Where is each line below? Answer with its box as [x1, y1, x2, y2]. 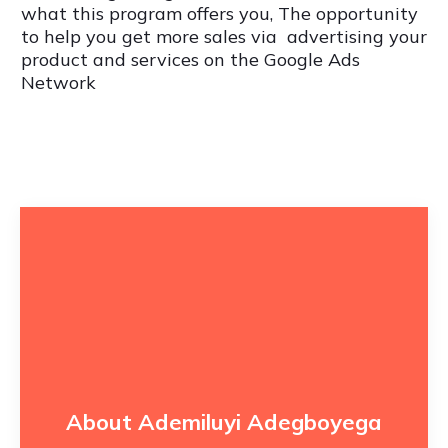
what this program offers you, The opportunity [21, 2, 418, 26]
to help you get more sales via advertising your [21, 25, 427, 49]
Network [21, 71, 96, 95]
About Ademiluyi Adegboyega [66, 408, 382, 437]
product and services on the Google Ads [21, 48, 360, 72]
